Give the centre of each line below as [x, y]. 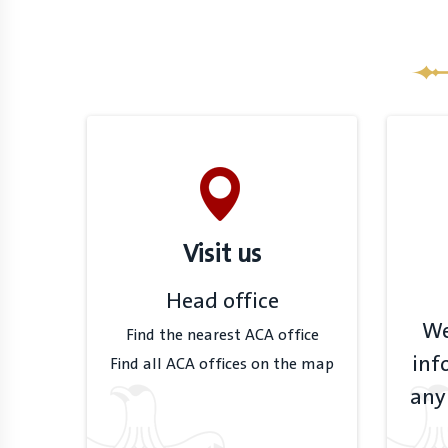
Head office [222, 302]
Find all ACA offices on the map [222, 364]
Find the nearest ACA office [222, 335]
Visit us [222, 254]
